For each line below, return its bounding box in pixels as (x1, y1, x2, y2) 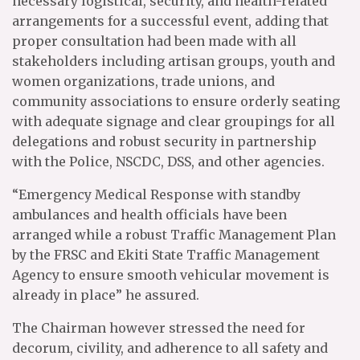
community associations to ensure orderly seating (12, 93, 340, 110)
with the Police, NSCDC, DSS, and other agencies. (12, 153, 325, 170)
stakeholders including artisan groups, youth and (12, 53, 335, 70)
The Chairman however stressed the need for (12, 320, 305, 337)
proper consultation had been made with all (12, 33, 297, 50)
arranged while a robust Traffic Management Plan (12, 227, 336, 243)
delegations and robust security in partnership (12, 133, 317, 150)
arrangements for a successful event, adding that (12, 13, 329, 30)
